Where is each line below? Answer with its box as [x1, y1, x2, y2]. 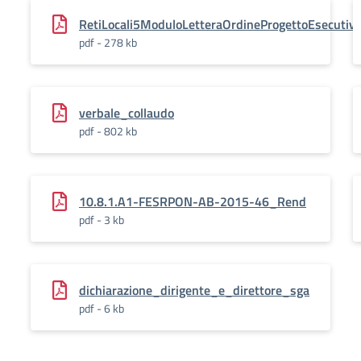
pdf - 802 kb [79, 122, 137, 139]
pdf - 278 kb [79, 34, 137, 51]
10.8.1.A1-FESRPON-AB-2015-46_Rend [79, 192, 306, 211]
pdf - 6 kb [79, 300, 124, 317]
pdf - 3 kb [79, 211, 124, 228]
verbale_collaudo [79, 103, 174, 122]
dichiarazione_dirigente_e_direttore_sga [79, 280, 309, 300]
